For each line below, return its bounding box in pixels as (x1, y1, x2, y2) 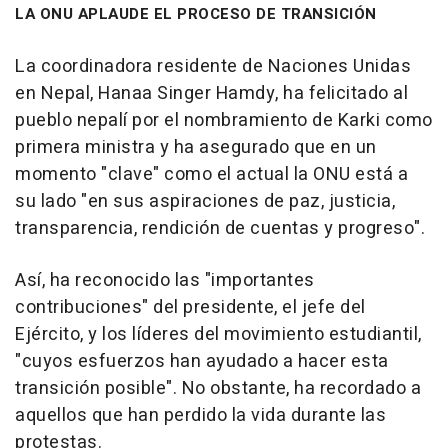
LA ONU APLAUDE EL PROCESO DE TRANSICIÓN (15, 3, 377, 26)
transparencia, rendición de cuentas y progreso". (15, 215, 425, 243)
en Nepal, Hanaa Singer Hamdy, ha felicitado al (15, 80, 408, 108)
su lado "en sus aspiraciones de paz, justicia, (15, 188, 395, 216)
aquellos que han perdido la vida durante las (15, 402, 386, 430)
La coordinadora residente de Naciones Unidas (15, 53, 411, 81)
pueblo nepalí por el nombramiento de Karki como (15, 107, 433, 135)
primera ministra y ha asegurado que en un (15, 134, 377, 162)
